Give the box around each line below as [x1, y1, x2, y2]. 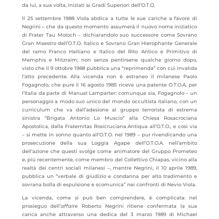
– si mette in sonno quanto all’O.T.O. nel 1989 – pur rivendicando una [22, 131, 197, 138]
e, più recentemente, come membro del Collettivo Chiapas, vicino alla [22, 156, 197, 163]
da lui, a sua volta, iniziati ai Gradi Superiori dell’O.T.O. [22, 2, 155, 8]
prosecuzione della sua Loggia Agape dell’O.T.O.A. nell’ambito [22, 140, 197, 146]
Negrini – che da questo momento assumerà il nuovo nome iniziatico [22, 23, 197, 30]
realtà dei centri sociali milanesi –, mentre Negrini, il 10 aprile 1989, [22, 165, 197, 171]
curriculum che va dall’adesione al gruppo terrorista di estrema [22, 107, 197, 113]
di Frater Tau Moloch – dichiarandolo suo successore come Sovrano [22, 32, 197, 38]
